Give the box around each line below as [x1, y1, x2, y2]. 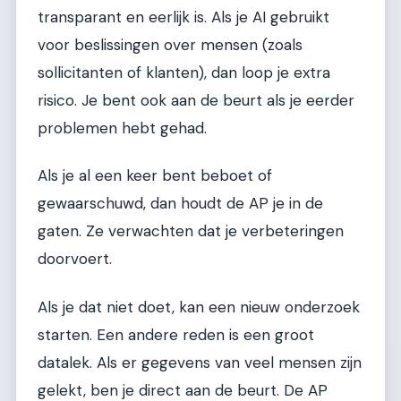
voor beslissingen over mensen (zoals [38, 34, 303, 55]
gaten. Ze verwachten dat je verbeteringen [38, 221, 344, 242]
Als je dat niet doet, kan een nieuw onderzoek [38, 296, 360, 317]
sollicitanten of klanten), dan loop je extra [38, 62, 330, 82]
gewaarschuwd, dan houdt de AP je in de [38, 193, 323, 214]
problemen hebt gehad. [38, 117, 207, 138]
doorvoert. [38, 249, 112, 269]
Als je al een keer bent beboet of [38, 166, 272, 186]
